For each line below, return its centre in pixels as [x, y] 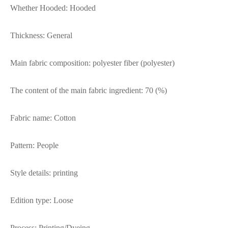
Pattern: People [34, 146]
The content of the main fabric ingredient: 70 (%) [89, 91]
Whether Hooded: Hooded [53, 8]
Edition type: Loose [42, 201]
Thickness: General [41, 36]
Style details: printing [44, 173]
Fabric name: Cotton [43, 118]
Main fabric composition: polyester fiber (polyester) [92, 63]
